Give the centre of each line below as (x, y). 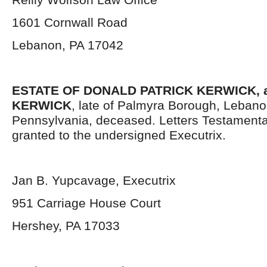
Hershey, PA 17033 (66, 226)
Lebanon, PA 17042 (68, 45)
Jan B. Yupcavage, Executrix (94, 180)
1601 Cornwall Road (70, 22)
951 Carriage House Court (86, 203)
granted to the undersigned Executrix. (119, 135)
